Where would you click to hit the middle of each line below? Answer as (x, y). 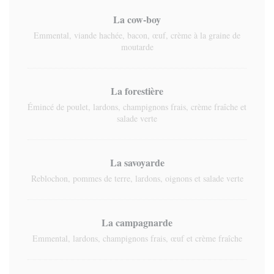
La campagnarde (137, 222)
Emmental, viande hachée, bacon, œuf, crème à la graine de (137, 35)
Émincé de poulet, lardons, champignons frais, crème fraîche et (137, 107)
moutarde (137, 47)
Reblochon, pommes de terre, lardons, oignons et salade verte (137, 178)
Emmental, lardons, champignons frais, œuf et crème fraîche (137, 238)
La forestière (137, 91)
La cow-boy (137, 19)
